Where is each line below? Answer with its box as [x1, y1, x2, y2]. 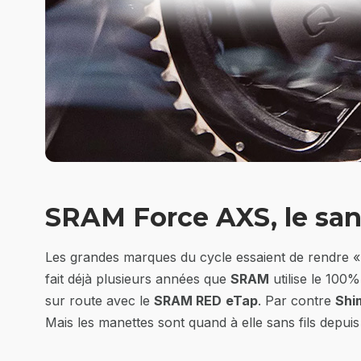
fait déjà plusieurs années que [45, 271, 230, 287]
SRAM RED [154, 293, 222, 309]
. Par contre [258, 293, 335, 309]
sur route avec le [45, 293, 154, 309]
